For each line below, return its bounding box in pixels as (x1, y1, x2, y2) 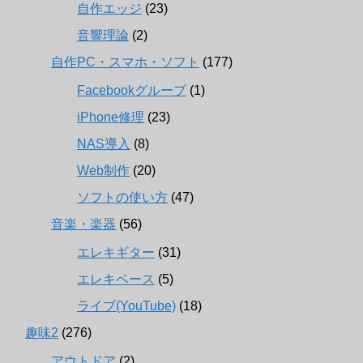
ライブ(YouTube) (77, 299, 176, 314)
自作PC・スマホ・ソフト (51, 55, 199, 70)
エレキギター (77, 246, 155, 260)
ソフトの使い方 (77, 190, 168, 205)
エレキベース (77, 272, 155, 287)
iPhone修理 (77, 110, 144, 125)
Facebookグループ (77, 83, 186, 98)
